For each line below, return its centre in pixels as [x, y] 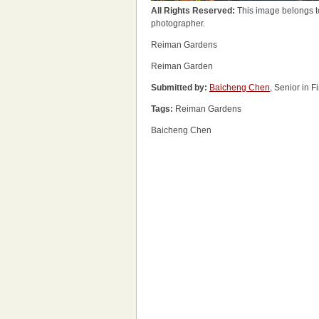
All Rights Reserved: [194, 11]
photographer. [178, 23]
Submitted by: [179, 88]
